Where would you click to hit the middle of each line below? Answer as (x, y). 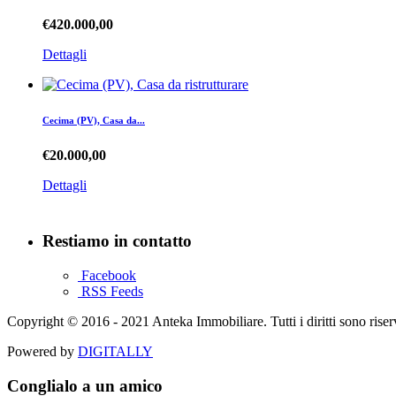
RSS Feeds (110, 292)
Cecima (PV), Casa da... (94, 120)
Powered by (42, 352)
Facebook (107, 276)
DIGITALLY (115, 352)
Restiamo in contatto (117, 241)
